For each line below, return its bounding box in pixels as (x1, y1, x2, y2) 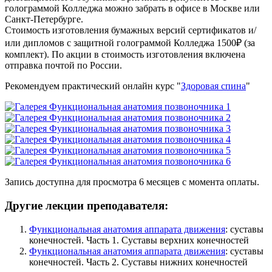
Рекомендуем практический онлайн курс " (5, 81, 181, 92)
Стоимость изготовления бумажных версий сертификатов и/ (5, 25, 256, 36)
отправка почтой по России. (5, 60, 122, 71)
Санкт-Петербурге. (5, 14, 83, 25)
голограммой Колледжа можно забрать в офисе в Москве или (5, 3, 260, 14)
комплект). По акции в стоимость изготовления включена (5, 49, 245, 60)
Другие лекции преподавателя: (5, 199, 168, 212)
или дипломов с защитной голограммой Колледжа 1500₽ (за (5, 38, 255, 49)
